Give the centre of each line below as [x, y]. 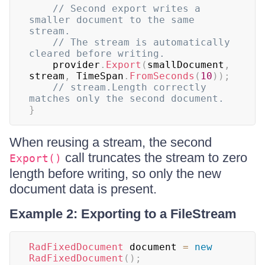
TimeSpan [97, 76]
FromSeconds [162, 76]
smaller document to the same [112, 20]
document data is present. [83, 189]
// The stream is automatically [141, 42]
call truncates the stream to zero [154, 158]
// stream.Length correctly [130, 87]
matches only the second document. [127, 98]
